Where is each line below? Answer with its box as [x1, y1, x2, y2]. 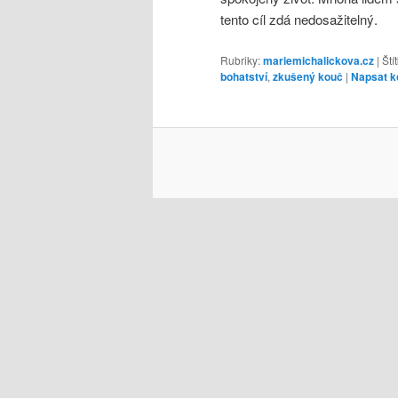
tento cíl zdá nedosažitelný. [220, 10, 378, 29]
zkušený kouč [273, 68, 343, 84]
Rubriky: [220, 52, 260, 68]
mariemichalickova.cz [263, 52, 374, 68]
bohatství [220, 68, 267, 84]
